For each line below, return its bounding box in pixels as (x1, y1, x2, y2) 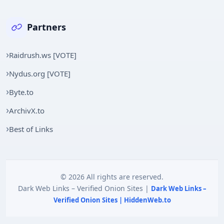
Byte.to (9, 86, 33, 97)
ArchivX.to (9, 105, 44, 115)
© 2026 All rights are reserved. (60, 171, 163, 181)
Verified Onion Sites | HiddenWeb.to (53, 195, 171, 204)
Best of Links (9, 123, 53, 134)
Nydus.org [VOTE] (9, 68, 70, 78)
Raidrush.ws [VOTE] (9, 49, 76, 60)
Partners (27, 21, 66, 33)
